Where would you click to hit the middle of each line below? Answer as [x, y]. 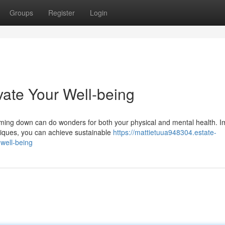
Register [62, 13]
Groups [21, 13]
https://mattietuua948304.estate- [165, 132]
